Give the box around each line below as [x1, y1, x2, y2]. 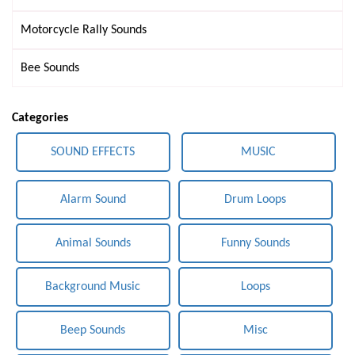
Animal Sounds [55, 237, 131, 250]
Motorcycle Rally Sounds [21, 24, 147, 36]
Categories [12, 112, 68, 124]
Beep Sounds [60, 324, 126, 337]
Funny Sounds [220, 237, 290, 250]
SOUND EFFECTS [51, 146, 136, 158]
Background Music [45, 281, 141, 293]
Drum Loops [224, 193, 287, 206]
